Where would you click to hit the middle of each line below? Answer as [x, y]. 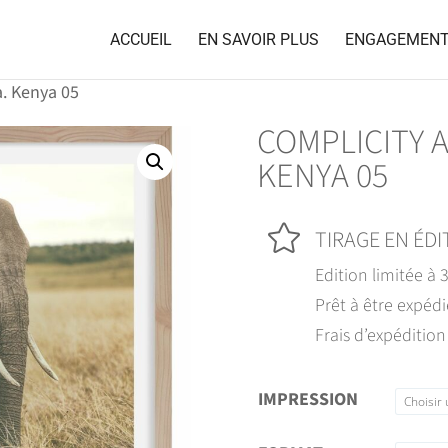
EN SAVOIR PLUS [258, 39]
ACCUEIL [141, 39]
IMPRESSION [308, 399]
